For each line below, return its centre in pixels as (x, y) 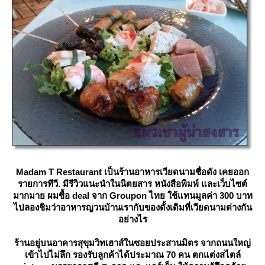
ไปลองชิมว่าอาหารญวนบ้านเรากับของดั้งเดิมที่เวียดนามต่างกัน (132, 208)
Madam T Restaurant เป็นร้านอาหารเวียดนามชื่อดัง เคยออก (132, 172)
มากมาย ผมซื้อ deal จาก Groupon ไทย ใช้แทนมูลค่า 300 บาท (132, 196)
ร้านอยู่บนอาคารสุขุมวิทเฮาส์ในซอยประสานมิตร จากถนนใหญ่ (132, 243)
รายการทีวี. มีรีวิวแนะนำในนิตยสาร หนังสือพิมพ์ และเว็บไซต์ (132, 184)
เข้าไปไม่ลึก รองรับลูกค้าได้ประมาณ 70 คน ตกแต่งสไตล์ (132, 255)
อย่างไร (132, 219)
